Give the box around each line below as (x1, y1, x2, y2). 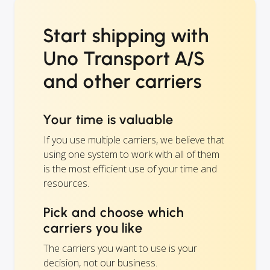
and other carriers (43, 69, 202, 93)
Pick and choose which (43, 204, 185, 221)
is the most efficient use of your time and (43, 162, 217, 175)
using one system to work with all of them (43, 147, 219, 161)
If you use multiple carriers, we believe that (43, 133, 224, 146)
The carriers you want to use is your (43, 241, 197, 255)
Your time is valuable (43, 111, 174, 128)
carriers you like (43, 219, 143, 236)
